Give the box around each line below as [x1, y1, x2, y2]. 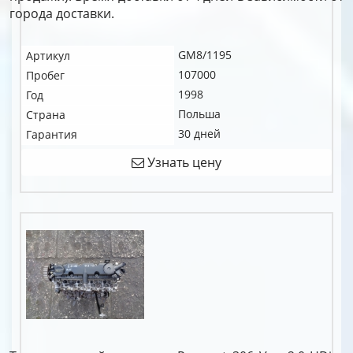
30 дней [178, 126, 221, 141]
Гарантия [26, 127, 77, 142]
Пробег [26, 68, 65, 83]
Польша [178, 106, 221, 121]
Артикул [26, 48, 70, 63]
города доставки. [9, 5, 114, 22]
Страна [26, 107, 65, 122]
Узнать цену [144, 154, 221, 171]
